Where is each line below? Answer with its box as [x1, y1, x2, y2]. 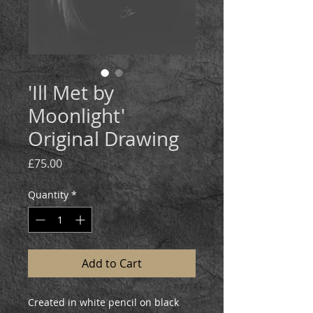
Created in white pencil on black [28, 296, 179, 309]
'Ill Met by [28, 80, 114, 105]
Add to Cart [82, 256, 142, 271]
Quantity [28, 188, 68, 201]
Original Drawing [28, 126, 179, 152]
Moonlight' [28, 103, 125, 129]
